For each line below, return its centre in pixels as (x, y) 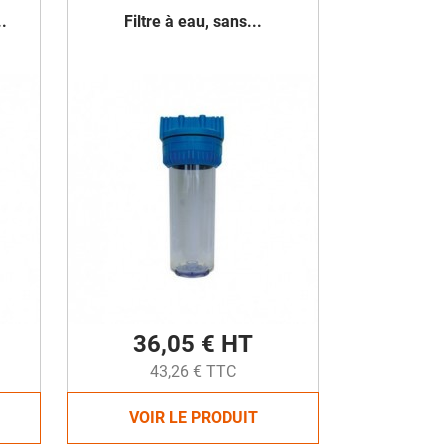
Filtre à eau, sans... (193, 21)
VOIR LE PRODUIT (193, 417)
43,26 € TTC (193, 371)
